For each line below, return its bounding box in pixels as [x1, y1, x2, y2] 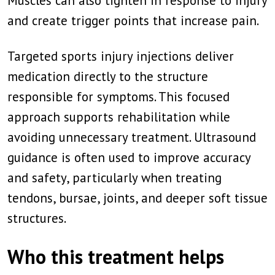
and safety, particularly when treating [7, 169, 222, 186]
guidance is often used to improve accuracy [7, 149, 250, 166]
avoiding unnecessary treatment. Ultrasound [7, 129, 256, 145]
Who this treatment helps [7, 244, 224, 269]
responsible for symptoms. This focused [7, 88, 230, 105]
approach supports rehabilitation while [7, 109, 230, 125]
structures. [7, 210, 66, 227]
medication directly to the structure [7, 68, 208, 85]
